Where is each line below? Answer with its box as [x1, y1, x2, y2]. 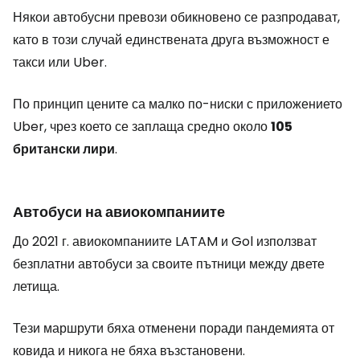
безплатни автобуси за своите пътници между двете [13, 255, 325, 273]
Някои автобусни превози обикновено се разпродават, [13, 8, 340, 27]
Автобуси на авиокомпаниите [13, 202, 225, 222]
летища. [13, 277, 59, 296]
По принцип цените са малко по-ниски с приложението [13, 95, 342, 113]
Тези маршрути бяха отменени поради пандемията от [13, 319, 334, 337]
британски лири [13, 140, 115, 158]
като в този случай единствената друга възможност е [13, 31, 329, 49]
